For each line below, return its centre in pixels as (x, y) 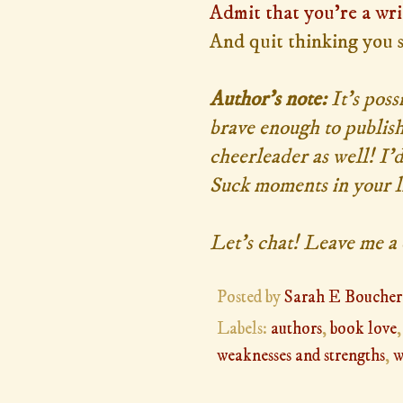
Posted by (251, 297)
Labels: (244, 329)
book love (363, 329)
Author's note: (268, 99)
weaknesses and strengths (301, 356)
